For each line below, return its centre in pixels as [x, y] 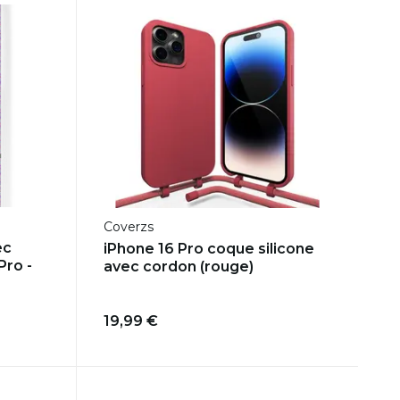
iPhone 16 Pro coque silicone [208, 249]
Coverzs [128, 227]
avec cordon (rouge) [178, 267]
